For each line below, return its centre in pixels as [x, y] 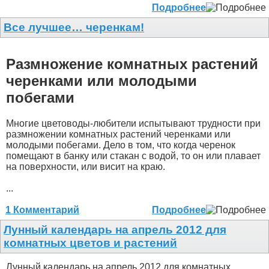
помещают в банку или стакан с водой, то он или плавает [133, 156]
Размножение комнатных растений [132, 64]
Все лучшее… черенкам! [74, 28]
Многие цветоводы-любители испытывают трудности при [133, 124]
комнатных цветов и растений [90, 243]
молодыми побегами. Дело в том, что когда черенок [121, 145]
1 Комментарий [42, 210]
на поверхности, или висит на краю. [86, 167]
